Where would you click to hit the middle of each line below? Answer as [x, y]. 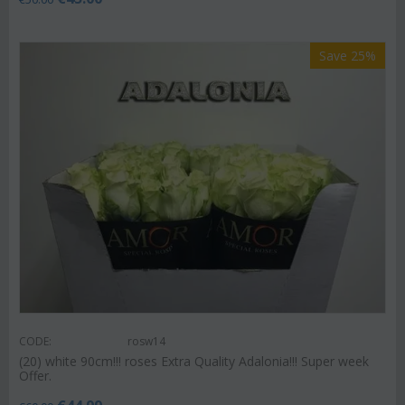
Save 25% [348, 55]
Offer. [35, 375]
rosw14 [146, 341]
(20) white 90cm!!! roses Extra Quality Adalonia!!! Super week [194, 361]
